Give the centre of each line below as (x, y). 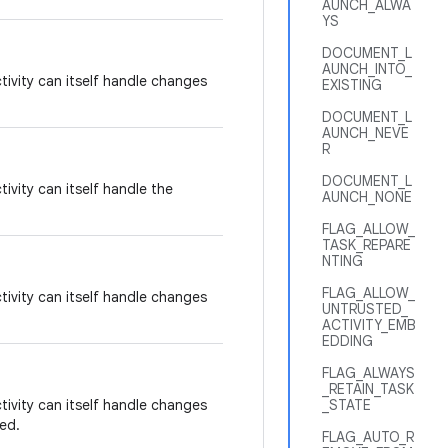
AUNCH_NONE (367, 197)
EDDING (347, 341)
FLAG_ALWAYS (368, 373)
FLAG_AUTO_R (368, 437)
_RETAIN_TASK (368, 389)
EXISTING (352, 85)
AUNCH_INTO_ (367, 69)
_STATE (346, 405)
